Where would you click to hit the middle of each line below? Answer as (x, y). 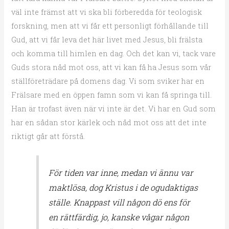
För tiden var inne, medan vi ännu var (121, 173)
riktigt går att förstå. (48, 136)
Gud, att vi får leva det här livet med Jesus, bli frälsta (107, 39)
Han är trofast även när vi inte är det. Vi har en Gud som (114, 108)
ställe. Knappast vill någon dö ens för (119, 202)
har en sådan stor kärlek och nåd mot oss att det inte (109, 122)
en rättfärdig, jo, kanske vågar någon (119, 217)
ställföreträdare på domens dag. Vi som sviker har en (108, 81)
